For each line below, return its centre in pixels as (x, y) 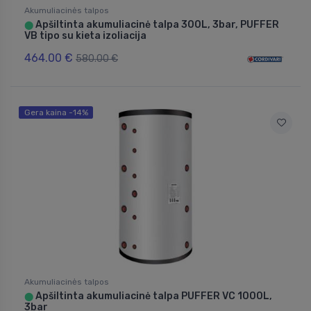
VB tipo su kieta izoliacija (85, 36)
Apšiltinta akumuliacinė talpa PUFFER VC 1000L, (153, 296)
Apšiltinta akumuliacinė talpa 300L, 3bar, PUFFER (156, 25)
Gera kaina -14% (56, 113)
